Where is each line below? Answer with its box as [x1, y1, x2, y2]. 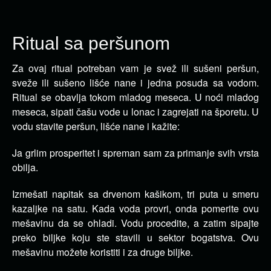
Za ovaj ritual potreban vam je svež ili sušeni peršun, [12, 61, 259, 75]
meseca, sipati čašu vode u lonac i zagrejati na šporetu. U [12, 105, 259, 119]
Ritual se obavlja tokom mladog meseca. [12, 90, 195, 104]
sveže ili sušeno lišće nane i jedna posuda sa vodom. [12, 76, 259, 90]
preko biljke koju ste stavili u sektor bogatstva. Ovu [12, 230, 259, 244]
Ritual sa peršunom [12, 33, 170, 53]
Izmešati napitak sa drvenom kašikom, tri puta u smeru [12, 187, 259, 201]
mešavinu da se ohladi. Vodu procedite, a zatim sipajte [12, 216, 259, 230]
